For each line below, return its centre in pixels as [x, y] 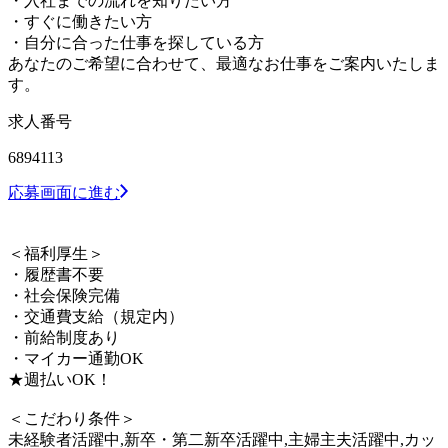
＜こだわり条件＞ [72, 418]
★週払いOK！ [60, 379]
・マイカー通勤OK [76, 358]
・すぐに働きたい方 [80, 21]
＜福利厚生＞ [56, 253]
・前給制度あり [64, 337]
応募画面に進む [64, 192]
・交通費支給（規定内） [96, 316]
